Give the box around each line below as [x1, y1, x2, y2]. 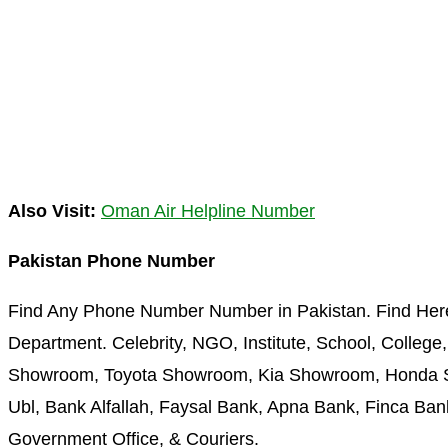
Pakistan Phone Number [8, 250, 215, 271]
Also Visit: [8, 200, 96, 221]
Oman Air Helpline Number [101, 200, 315, 221]
